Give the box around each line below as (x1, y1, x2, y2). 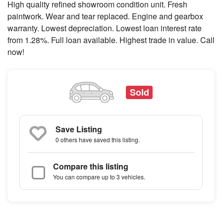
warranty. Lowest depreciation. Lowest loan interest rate (7, 22, 202, 34)
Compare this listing (53, 161, 128, 172)
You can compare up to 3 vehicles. (53, 172, 145, 181)
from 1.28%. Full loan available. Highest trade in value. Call (7, 34, 215, 46)
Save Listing (55, 123, 102, 135)
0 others (55, 135, 77, 144)
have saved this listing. (77, 135, 140, 144)
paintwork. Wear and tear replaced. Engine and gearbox (7, 10, 203, 22)
